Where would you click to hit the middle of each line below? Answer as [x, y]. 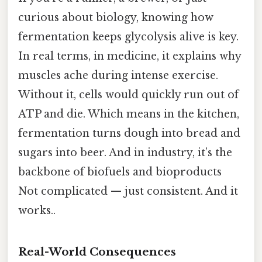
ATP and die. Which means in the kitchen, [129, 114]
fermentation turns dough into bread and [129, 133]
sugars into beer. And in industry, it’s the [125, 152]
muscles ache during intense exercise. [118, 75]
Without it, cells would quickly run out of [128, 94]
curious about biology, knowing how [116, 17]
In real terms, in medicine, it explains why [130, 56]
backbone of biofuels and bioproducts [120, 172]
